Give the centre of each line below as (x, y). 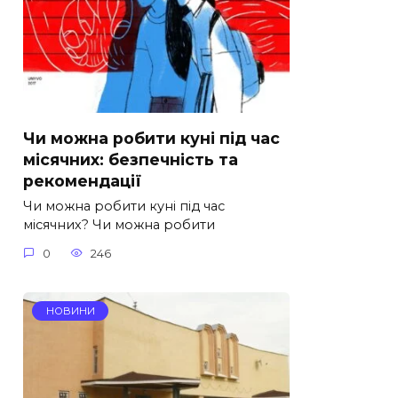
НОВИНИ (70, 311)
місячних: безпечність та (131, 159)
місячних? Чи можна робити (119, 225)
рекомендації (82, 180)
